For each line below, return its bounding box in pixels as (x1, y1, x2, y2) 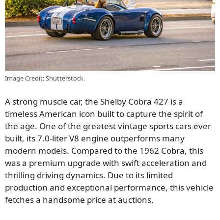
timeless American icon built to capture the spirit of (5, 108, 203, 120)
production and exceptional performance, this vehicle (5, 182, 214, 193)
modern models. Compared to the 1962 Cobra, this (5, 145, 203, 157)
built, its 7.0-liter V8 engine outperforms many (5, 133, 185, 144)
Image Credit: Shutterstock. (5, 73, 85, 82)
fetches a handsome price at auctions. (5, 194, 154, 206)
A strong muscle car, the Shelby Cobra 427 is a (5, 96, 183, 108)
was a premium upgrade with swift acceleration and (5, 157, 207, 169)
